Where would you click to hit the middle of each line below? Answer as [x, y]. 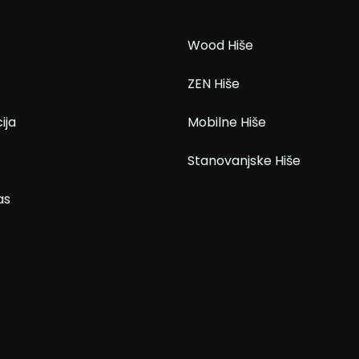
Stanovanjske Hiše [244, 161]
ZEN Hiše [214, 84]
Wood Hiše [220, 45]
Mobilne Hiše [227, 122]
